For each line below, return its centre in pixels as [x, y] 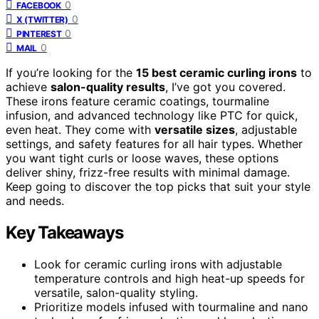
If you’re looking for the [71, 73]
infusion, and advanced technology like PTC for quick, [152, 116]
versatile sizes [195, 130]
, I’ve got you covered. [225, 87]
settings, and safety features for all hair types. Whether [154, 144]
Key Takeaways [64, 233]
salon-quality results [108, 87]
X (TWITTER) [42, 20]
